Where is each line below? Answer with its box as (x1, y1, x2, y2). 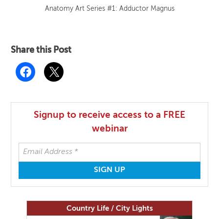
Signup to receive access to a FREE (34, 110, 185, 120)
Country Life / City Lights (66, 204, 153, 212)
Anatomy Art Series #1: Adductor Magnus (44, 5, 175, 12)
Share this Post (11, 45, 72, 55)
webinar (91, 124, 128, 133)
